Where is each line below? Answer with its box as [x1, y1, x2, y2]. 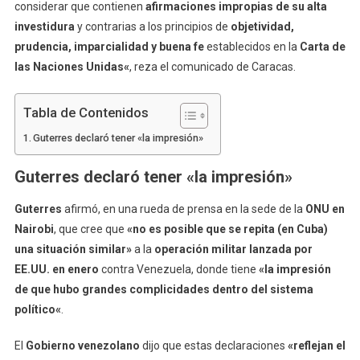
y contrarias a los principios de [74, 20, 231, 34]
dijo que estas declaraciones [139, 339, 288, 353]
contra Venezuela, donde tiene [98, 263, 259, 276]
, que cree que [53, 223, 127, 236]
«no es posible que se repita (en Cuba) [126, 223, 328, 236]
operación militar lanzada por [153, 243, 313, 256]
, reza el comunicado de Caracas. [129, 60, 296, 74]
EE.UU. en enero [14, 263, 99, 276]
